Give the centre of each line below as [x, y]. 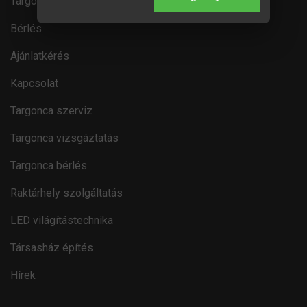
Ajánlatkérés [40, 56]
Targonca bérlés [49, 165]
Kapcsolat [34, 83]
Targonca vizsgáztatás [64, 138]
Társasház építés [52, 248]
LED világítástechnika [62, 220]
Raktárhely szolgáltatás [66, 193]
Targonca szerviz [51, 111]
